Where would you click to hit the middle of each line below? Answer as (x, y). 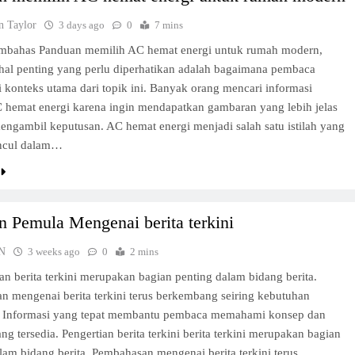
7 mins (169, 25)
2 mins (145, 252)
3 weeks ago (54, 252)
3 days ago (82, 25)
